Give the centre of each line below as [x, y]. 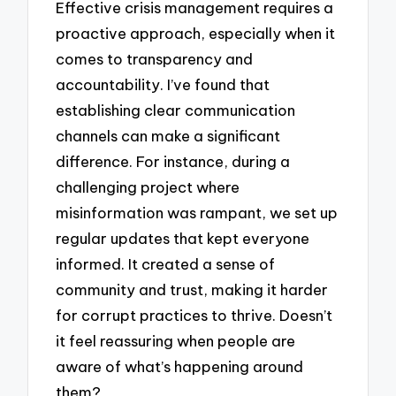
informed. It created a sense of [166, 263]
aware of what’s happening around [180, 366]
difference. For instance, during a [173, 161]
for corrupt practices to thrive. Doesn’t [194, 315]
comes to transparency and [155, 58]
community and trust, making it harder [192, 289]
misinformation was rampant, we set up [197, 212]
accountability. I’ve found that [163, 84]
